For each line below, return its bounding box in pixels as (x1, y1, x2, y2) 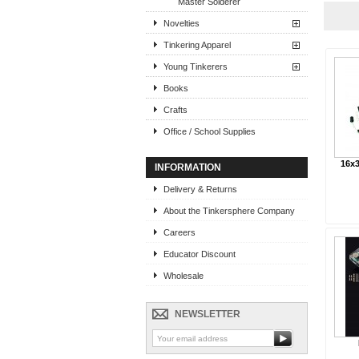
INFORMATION (155, 162, 221, 173)
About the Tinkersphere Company (163, 206, 295, 216)
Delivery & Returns (163, 184, 237, 194)
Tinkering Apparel (163, 40, 231, 50)
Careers (163, 228, 196, 237)
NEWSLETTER (175, 309, 240, 320)
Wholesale (163, 271, 204, 280)
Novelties (163, 18, 200, 28)
